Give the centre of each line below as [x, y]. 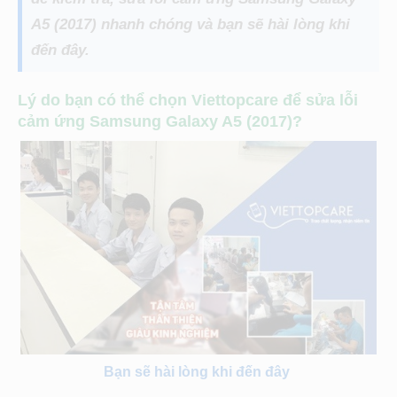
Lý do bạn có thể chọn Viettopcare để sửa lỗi [188, 101]
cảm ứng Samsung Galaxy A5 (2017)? [160, 122]
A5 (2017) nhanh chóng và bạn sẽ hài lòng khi [191, 25]
